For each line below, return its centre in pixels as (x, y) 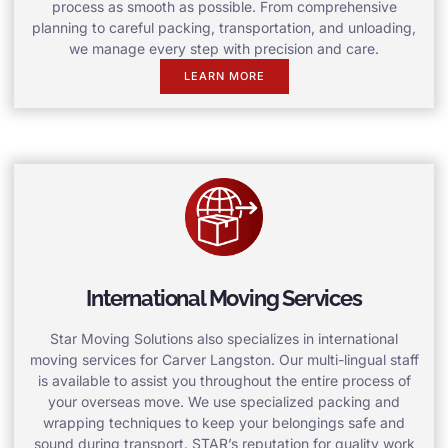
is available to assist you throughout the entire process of (224, 381)
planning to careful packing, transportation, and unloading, (224, 28)
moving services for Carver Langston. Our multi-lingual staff (224, 360)
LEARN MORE (224, 76)
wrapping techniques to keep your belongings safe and (224, 423)
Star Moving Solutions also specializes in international (224, 339)
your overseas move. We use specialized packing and (224, 402)
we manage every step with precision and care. (224, 49)
